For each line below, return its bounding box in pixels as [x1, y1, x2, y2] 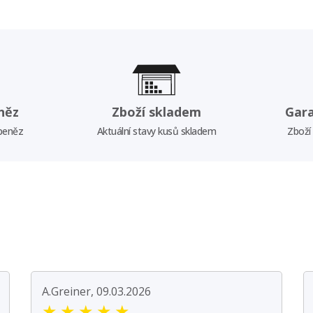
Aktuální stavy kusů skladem [96, 124, 217, 138]
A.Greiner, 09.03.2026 [42, 283, 151, 299]
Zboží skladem [111, 103, 201, 120]
